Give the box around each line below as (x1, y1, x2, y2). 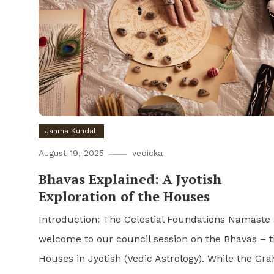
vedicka (131, 148, 163, 158)
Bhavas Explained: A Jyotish (38, 170, 221, 188)
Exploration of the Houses (38, 187, 210, 206)
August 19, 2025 (38, 148, 104, 158)
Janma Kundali (44, 127, 98, 136)
